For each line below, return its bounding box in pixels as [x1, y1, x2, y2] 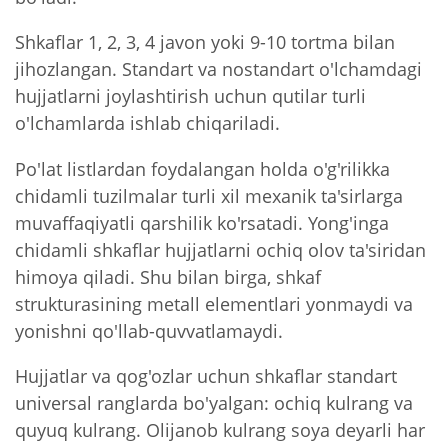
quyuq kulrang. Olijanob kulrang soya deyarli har [15, 416, 425, 442]
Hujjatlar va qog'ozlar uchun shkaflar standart [15, 362, 397, 388]
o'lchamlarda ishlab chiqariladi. [15, 110, 280, 136]
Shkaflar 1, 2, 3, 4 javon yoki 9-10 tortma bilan [15, 29, 395, 55]
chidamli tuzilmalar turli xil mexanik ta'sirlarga [15, 182, 403, 208]
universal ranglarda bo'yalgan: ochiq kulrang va [15, 389, 413, 415]
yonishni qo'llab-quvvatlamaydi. [15, 317, 283, 343]
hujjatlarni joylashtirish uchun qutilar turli [15, 83, 366, 109]
